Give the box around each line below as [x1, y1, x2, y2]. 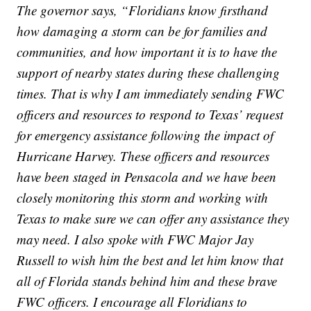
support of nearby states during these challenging [17, 63, 280, 81]
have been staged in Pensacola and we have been [17, 167, 277, 185]
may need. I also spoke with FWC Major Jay [17, 230, 254, 248]
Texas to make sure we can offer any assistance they [17, 209, 289, 227]
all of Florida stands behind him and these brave [17, 271, 278, 289]
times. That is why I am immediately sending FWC [17, 84, 285, 102]
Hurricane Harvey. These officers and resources [17, 146, 270, 165]
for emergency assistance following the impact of [17, 126, 274, 144]
